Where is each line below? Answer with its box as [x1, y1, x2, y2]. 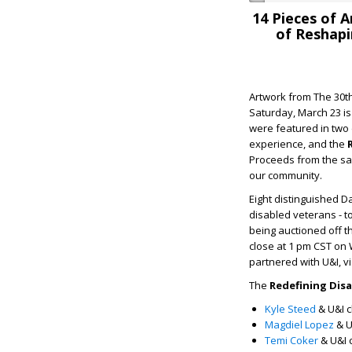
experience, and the [249, 137, 347, 151]
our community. [249, 168, 324, 182]
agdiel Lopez [273, 317, 334, 332]
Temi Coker [265, 333, 318, 347]
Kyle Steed [265, 302, 316, 316]
